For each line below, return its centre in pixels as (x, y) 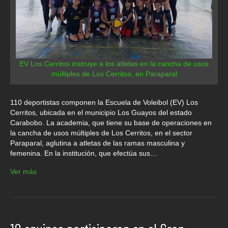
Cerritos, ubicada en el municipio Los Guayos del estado (101, 113)
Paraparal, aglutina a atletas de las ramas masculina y (97, 143)
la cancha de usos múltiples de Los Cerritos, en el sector (101, 133)
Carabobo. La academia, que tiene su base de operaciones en (111, 123)
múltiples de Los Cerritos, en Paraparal (114, 74)
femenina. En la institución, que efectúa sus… (84, 153)
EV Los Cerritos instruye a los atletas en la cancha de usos (114, 64)
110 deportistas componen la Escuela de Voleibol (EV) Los (104, 103)
